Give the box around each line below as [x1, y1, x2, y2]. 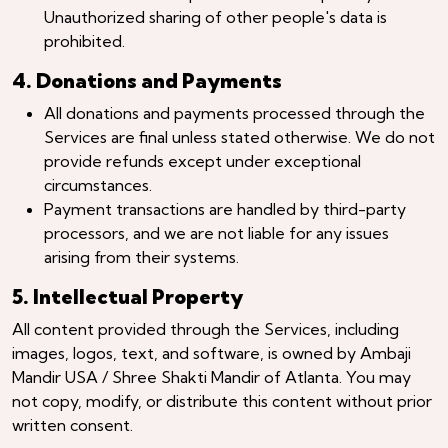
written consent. [12, 414, 133, 435]
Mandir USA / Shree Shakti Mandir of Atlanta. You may [12, 366, 411, 387]
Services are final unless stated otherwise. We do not [44, 126, 435, 147]
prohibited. [44, 30, 125, 51]
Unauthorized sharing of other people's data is [44, 6, 387, 27]
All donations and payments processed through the [44, 102, 425, 123]
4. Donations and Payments [12, 67, 282, 93]
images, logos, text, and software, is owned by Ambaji [12, 342, 411, 363]
